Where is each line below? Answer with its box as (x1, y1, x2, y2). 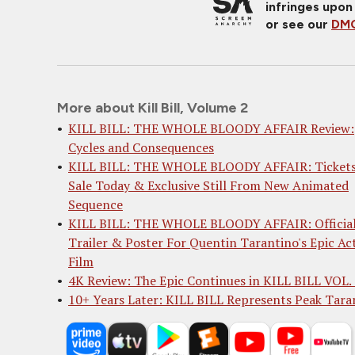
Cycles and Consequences (68, 139, 214, 156)
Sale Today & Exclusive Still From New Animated (68, 177, 349, 194)
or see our (265, 17, 331, 32)
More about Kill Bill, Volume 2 (57, 99, 248, 116)
